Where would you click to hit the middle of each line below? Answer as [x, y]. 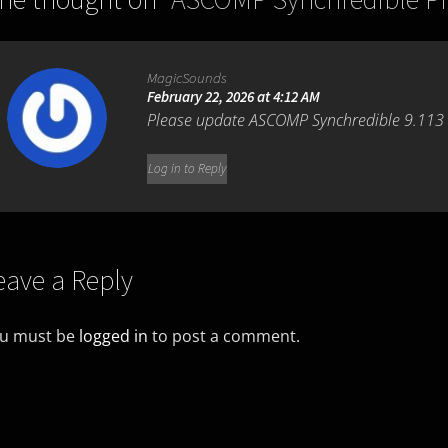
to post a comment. [223, 335]
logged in [113, 335]
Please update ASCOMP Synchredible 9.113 [296, 120]
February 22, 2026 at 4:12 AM [234, 97]
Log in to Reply [187, 169]
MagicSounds [187, 78]
